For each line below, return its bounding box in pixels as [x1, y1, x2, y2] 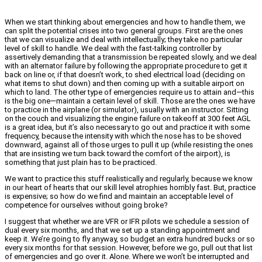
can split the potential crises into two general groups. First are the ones [5, 26, 243, 35]
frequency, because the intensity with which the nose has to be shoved [5, 131, 242, 140]
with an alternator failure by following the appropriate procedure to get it [5, 61, 247, 70]
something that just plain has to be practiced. [5, 157, 157, 167]
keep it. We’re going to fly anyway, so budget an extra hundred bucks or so [5, 234, 255, 243]
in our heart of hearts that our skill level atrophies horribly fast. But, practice [5, 182, 256, 192]
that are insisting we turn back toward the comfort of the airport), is [5, 149, 230, 158]
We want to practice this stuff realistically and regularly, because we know [5, 174, 253, 183]
